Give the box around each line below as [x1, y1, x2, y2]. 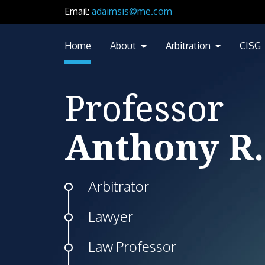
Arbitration [165, 39, 213, 51]
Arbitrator [88, 176, 149, 195]
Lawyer [88, 206, 133, 225]
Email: [64, 5, 92, 17]
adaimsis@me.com [92, 5, 172, 17]
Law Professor [88, 237, 176, 256]
